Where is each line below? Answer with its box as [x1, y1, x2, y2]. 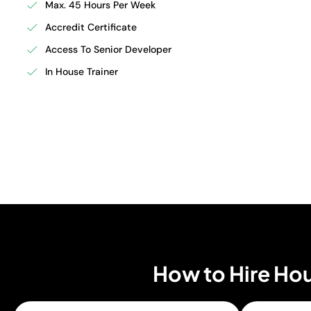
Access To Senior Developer [44, 43, 171, 56]
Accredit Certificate [44, 21, 137, 33]
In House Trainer [44, 65, 118, 78]
